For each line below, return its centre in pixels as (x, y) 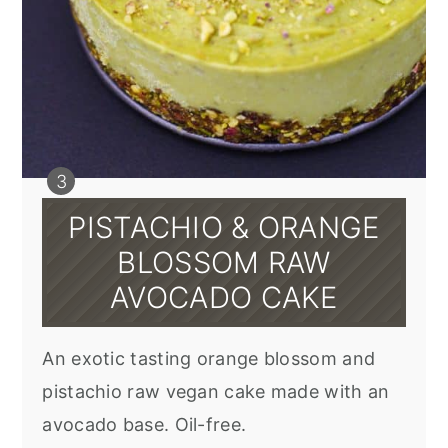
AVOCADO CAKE (224, 297)
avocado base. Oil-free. (144, 424)
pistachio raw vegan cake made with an (216, 391)
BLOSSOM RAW (224, 262)
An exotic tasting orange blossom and (209, 358)
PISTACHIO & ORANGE (224, 227)
